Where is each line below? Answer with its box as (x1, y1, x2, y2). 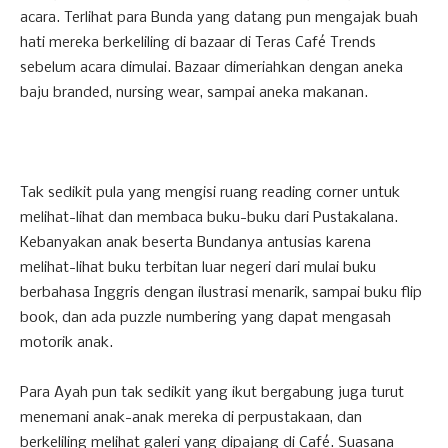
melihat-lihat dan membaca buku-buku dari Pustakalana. (20, 209, 398, 226)
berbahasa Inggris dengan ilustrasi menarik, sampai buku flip (20, 284, 422, 301)
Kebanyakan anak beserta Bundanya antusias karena (20, 234, 371, 251)
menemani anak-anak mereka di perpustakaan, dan (20, 409, 362, 426)
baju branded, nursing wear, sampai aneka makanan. (20, 84, 368, 101)
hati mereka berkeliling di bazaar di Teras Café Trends (20, 34, 376, 51)
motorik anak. (20, 334, 113, 351)
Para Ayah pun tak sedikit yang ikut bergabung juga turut (20, 384, 404, 401)
